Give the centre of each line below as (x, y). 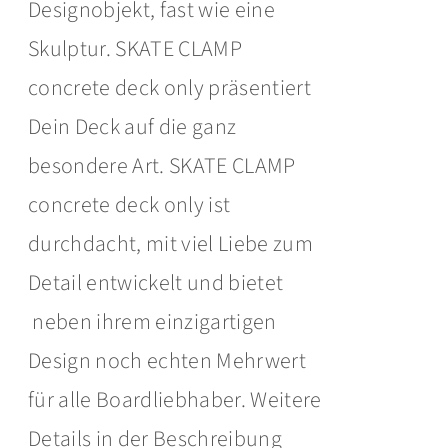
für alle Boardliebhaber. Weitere (175, 400)
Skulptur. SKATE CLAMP (135, 49)
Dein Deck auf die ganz (132, 127)
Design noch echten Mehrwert (167, 361)
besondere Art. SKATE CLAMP (162, 166)
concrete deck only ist (129, 205)
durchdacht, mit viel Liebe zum (171, 244)
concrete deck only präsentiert (170, 88)
